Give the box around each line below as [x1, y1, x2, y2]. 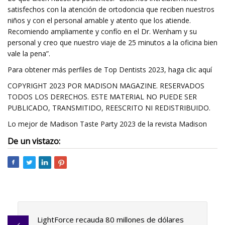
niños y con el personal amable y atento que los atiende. [8, 16, 191, 25]
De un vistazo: [8, 136, 60, 147]
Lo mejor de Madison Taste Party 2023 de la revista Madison [8, 119, 207, 129]
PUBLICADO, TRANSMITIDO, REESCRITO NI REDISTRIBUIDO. [8, 103, 210, 113]
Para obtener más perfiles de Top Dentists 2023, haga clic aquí [8, 65, 212, 74]
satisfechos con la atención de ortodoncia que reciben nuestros [8, 5, 214, 14]
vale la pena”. [8, 49, 50, 58]
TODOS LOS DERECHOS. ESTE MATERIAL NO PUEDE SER [8, 92, 197, 101]
